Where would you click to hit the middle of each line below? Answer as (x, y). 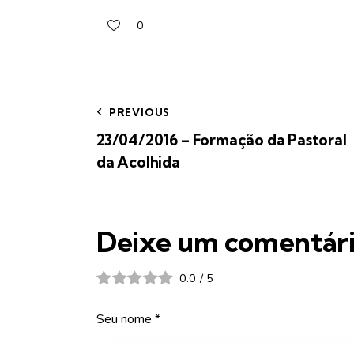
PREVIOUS (139, 113)
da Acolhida (138, 162)
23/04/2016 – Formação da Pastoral (222, 140)
